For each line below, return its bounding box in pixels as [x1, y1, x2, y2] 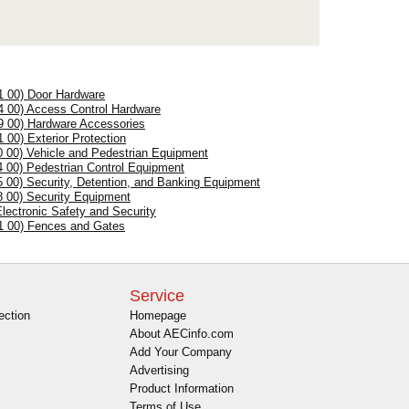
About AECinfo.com [130, 326, 234, 341]
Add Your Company [130, 344, 232, 359]
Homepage [130, 308, 186, 322]
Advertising [130, 362, 189, 377]
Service [130, 286, 184, 305]
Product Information [130, 381, 234, 395]
